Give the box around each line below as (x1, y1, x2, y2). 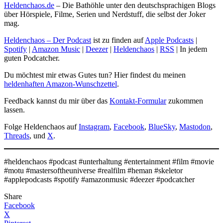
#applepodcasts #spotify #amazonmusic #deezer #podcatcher (4, 175, 195, 184)
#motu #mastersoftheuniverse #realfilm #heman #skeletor (4, 166, 183, 175)
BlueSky (148, 122, 175, 131)
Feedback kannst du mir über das (4, 96, 110, 105)
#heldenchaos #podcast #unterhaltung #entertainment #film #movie (4, 157, 214, 166)
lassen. (4, 105, 25, 114)
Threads (4, 131, 29, 140)
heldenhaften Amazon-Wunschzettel (4, 79, 117, 88)
